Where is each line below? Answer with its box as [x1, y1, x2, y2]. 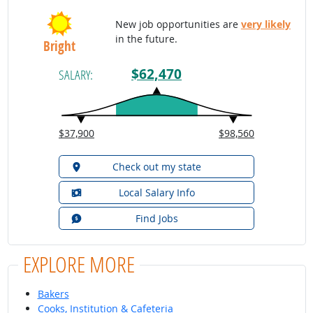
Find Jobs [135, 211, 178, 225]
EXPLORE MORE [22, 249, 135, 279]
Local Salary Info [118, 185, 195, 199]
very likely [240, 17, 291, 31]
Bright [43, 36, 75, 55]
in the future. [115, 32, 177, 46]
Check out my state [112, 159, 201, 173]
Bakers [37, 287, 69, 301]
